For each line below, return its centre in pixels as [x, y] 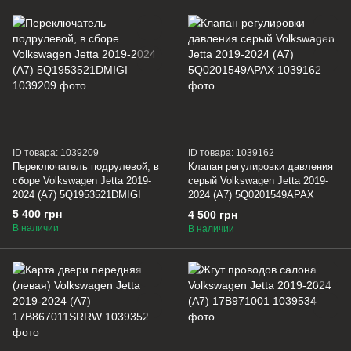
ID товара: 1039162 [231, 153]
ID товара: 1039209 [56, 152]
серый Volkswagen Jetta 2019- [258, 181]
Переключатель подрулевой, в [86, 166]
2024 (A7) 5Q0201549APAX [251, 195]
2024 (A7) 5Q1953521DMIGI [77, 194]
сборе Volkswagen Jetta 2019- [82, 180]
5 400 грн [37, 214]
